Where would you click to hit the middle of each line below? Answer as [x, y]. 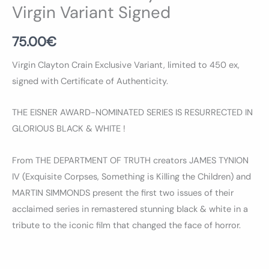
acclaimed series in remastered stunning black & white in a [130, 209]
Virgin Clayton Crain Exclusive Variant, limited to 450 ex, [126, 65]
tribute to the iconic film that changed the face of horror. [126, 225]
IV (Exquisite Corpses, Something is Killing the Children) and [131, 177]
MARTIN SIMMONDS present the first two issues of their [123, 193]
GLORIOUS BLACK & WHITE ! [69, 129]
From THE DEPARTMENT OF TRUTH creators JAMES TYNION [130, 160]
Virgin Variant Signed [91, 12]
